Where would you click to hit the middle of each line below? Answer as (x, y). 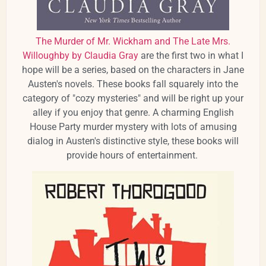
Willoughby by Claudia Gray (80, 55)
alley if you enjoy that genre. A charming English (133, 112)
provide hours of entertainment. (133, 155)
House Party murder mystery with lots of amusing (133, 126)
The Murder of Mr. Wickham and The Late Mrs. (133, 41)
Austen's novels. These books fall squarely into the (133, 84)
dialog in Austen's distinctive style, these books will (133, 141)
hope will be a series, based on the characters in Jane (133, 69)
